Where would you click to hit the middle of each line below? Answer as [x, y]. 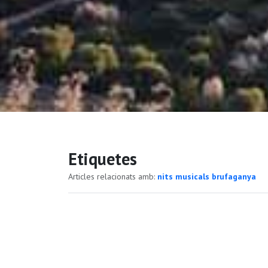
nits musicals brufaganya [207, 176]
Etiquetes [103, 159]
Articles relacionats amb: [113, 176]
